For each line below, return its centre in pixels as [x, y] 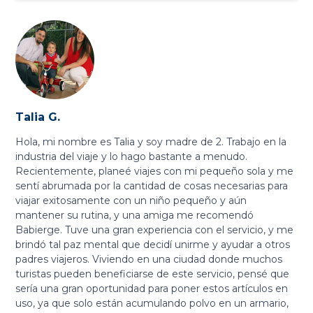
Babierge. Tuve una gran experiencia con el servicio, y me [155, 230]
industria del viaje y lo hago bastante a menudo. [132, 157]
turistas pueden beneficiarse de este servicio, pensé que [153, 274]
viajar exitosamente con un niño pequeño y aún [131, 201]
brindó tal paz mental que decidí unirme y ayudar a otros [153, 245]
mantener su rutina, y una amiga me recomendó [135, 216]
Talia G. [38, 117]
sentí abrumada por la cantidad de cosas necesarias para [152, 186]
